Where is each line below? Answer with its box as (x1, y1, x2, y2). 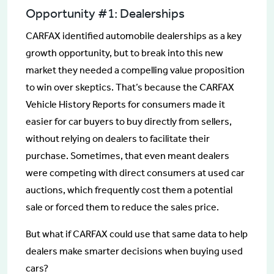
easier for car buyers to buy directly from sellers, (26, 116, 232, 128)
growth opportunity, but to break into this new (26, 47, 223, 59)
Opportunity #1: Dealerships (26, 6, 185, 22)
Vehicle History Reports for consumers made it (26, 98, 225, 111)
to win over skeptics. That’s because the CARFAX (26, 81, 234, 94)
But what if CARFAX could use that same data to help (26, 228, 248, 240)
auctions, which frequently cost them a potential (26, 184, 232, 196)
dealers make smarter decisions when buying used (26, 245, 243, 257)
